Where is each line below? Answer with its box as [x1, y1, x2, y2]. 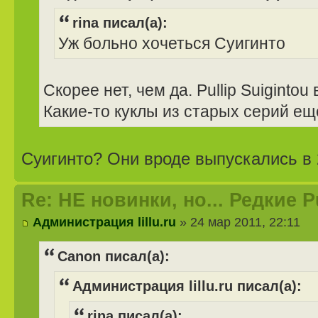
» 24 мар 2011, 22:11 [176, 214, 300, 229]
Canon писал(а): [57, 248, 170, 264]
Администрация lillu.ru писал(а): [72, 278, 302, 294]
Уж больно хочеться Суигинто [58, 35, 285, 53]
